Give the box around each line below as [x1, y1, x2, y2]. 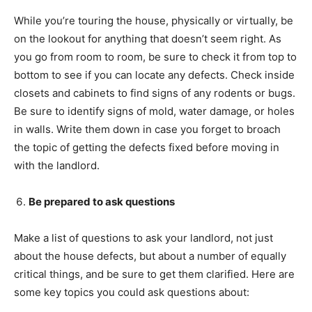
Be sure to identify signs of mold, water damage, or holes [14, 104, 295, 118]
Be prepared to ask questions [29, 194, 175, 208]
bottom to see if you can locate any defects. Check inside [14, 68, 295, 81]
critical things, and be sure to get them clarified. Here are [14, 267, 295, 281]
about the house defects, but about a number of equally [14, 249, 286, 263]
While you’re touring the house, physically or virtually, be [14, 13, 293, 27]
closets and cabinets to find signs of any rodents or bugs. [14, 86, 295, 100]
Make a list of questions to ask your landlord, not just [14, 231, 273, 244]
